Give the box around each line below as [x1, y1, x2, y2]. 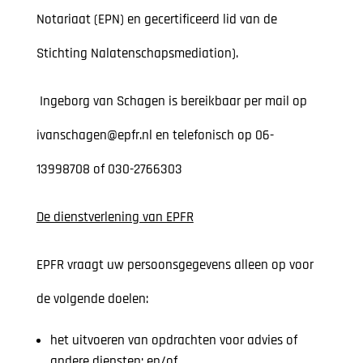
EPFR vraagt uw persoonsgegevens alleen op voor [36, 256, 314, 275]
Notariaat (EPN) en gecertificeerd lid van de [36, 11, 277, 29]
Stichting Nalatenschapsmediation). [36, 45, 238, 63]
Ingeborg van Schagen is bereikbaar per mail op [36, 92, 307, 111]
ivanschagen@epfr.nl [36, 126, 152, 145]
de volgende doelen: [36, 290, 148, 309]
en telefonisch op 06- [152, 126, 274, 145]
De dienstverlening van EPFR [36, 208, 194, 227]
